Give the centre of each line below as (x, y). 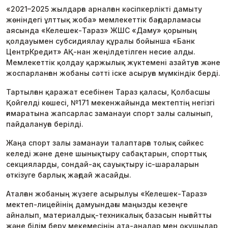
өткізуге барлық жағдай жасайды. (69, 175)
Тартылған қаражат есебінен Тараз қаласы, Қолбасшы (108, 92)
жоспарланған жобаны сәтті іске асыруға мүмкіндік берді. (113, 73)
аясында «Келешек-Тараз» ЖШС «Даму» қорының (102, 30)
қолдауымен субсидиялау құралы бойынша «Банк (101, 41)
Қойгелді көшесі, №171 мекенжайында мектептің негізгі (110, 103)
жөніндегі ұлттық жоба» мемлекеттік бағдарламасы (104, 20)
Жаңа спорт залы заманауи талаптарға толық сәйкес (105, 143)
